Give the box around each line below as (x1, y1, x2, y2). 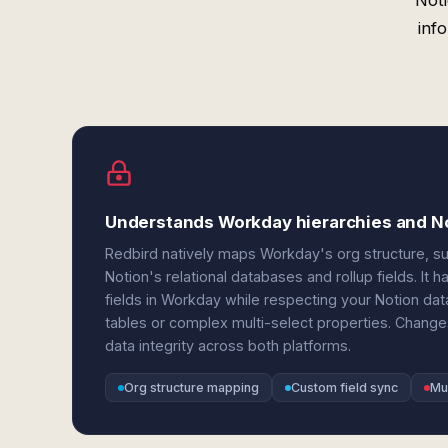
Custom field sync (291, 380, 398, 395)
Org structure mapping (124, 380, 259, 395)
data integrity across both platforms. (105, 337, 351, 354)
